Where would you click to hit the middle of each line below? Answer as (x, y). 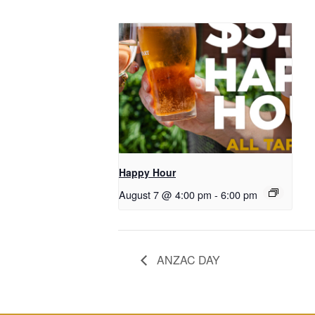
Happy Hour (147, 172)
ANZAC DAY (187, 259)
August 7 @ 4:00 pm (165, 194)
